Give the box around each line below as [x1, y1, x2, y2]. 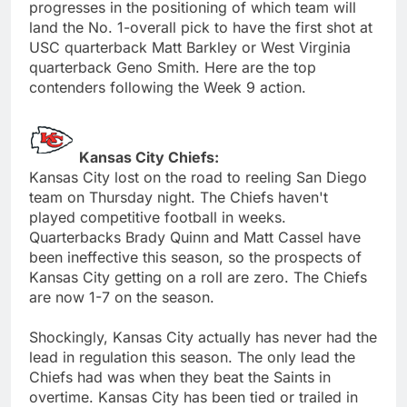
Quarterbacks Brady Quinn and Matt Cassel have [29, 227, 361, 246]
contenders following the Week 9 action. [29, 77, 306, 96]
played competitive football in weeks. [29, 207, 286, 226]
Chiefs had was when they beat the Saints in [29, 367, 331, 386]
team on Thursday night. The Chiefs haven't [29, 187, 328, 206]
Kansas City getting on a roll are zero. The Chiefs [29, 267, 367, 286]
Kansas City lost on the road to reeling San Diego [29, 167, 367, 186]
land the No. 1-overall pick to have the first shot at [29, 17, 372, 36]
